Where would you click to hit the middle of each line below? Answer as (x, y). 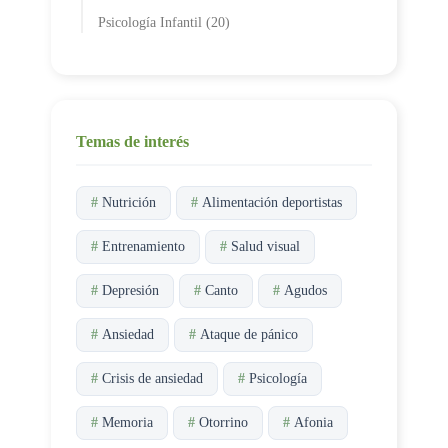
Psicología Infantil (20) (164, 22)
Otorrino (223, 422)
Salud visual (265, 246)
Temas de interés (132, 141)
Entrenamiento (143, 246)
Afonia (313, 422)
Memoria (127, 422)
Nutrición (129, 202)
